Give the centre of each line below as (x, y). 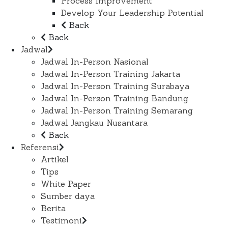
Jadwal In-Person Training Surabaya (115, 86)
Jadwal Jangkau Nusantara (94, 123)
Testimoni (61, 221)
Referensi (40, 147)
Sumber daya (68, 196)
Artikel (55, 160)
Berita (53, 208)
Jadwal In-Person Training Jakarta (110, 74)
